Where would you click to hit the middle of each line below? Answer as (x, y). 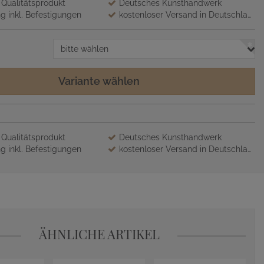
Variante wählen (99, 81)
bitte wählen (84, 49)
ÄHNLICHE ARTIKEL (99, 234)
